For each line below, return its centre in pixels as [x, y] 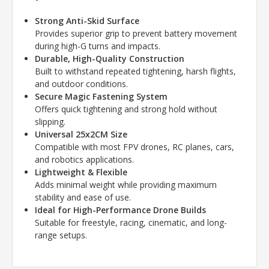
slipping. [50, 122]
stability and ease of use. [83, 198]
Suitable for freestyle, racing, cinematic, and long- [131, 223]
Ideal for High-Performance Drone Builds [121, 210]
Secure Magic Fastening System [101, 97]
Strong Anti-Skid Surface [87, 21]
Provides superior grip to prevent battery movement [136, 34]
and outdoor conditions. [82, 84]
